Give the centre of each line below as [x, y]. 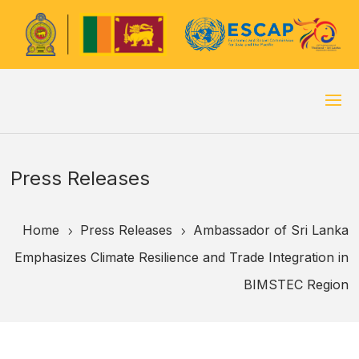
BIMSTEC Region [296, 284]
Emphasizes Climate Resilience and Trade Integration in [182, 257]
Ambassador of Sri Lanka [271, 230]
